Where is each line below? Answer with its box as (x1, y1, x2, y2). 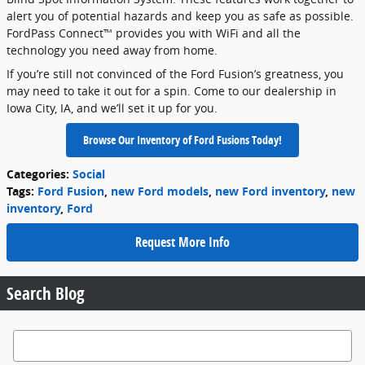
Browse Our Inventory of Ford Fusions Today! (83, 132, 282, 148)
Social (73, 165, 105, 182)
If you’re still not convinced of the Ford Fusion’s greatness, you (7, 66, 344, 81)
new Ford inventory (215, 182, 325, 199)
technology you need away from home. (7, 42, 218, 58)
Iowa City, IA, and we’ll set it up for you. (7, 100, 218, 116)
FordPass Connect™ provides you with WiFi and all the (7, 25, 301, 41)
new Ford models (111, 182, 209, 199)
